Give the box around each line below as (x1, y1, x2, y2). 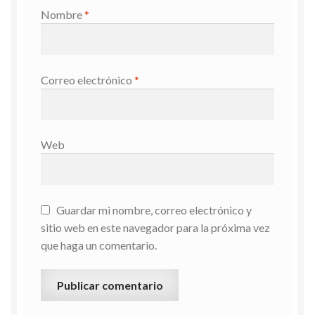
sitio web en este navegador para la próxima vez (40, 220, 270, 234)
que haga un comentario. (40, 238, 157, 252)
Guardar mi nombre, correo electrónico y (56, 202, 252, 217)
